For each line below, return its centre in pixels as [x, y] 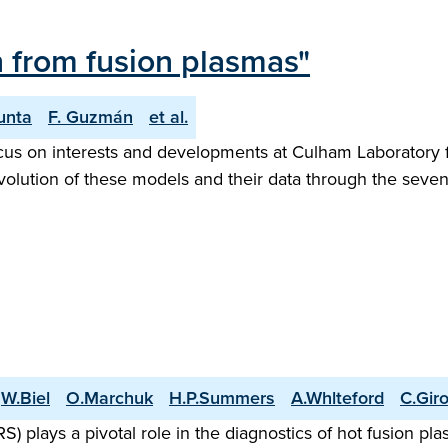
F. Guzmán [90, 117]
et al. [168, 117]
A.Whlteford [337, 398]
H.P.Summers [222, 398]
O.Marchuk [109, 398]
